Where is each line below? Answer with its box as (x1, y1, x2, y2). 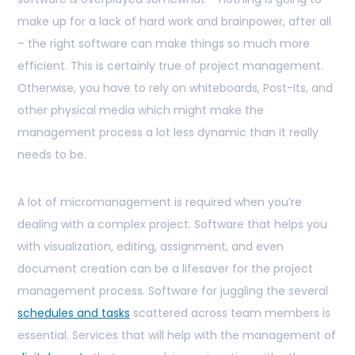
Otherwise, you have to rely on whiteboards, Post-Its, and (17, 80, 333, 97)
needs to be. (17, 147, 86, 163)
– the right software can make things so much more (17, 36, 310, 52)
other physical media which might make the (17, 102, 264, 119)
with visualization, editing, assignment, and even (17, 239, 284, 255)
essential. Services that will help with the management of (17, 327, 336, 344)
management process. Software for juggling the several (17, 283, 328, 300)
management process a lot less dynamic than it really (17, 124, 319, 141)
